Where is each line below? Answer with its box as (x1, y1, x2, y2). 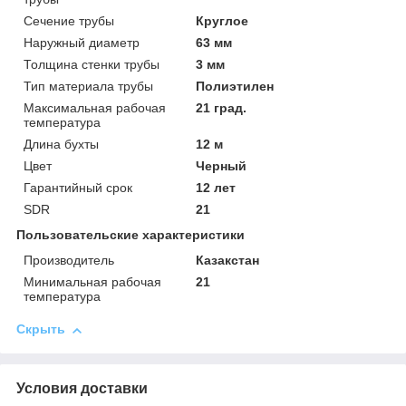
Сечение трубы (24, 14, 114, 29)
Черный (196, 159, 247, 174)
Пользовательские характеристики (16, 227, 245, 243)
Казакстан (196, 253, 260, 268)
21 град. (196, 101, 247, 116)
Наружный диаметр (24, 35, 140, 51)
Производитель (24, 253, 114, 268)
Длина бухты (24, 137, 99, 152)
